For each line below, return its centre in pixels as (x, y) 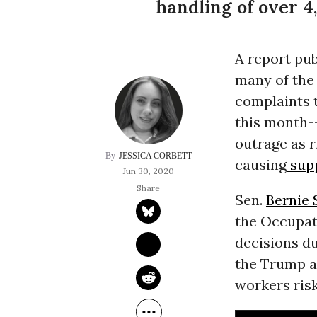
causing (260, 165)
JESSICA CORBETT (155, 156)
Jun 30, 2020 (148, 171)
